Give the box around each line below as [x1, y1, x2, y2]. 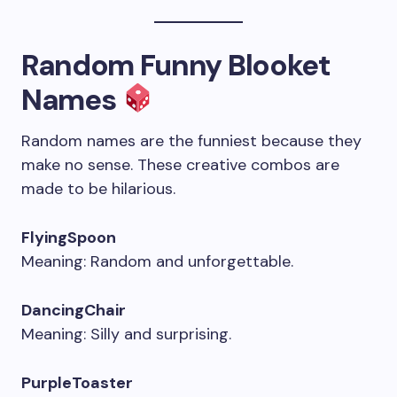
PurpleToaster [21, 372, 133, 393]
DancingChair [21, 300, 126, 321]
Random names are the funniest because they [21, 130, 362, 152]
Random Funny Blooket [21, 46, 331, 84]
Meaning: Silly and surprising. [21, 323, 231, 345]
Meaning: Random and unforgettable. [21, 251, 293, 272]
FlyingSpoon [21, 227, 116, 248]
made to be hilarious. [21, 178, 175, 199]
